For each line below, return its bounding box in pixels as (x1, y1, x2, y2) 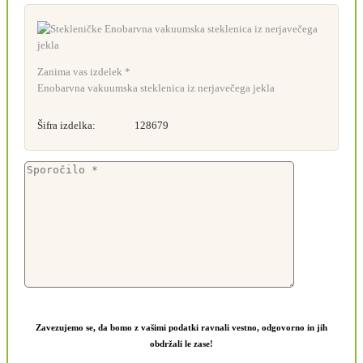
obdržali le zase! (150, 338, 213, 348)
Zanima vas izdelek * (37, 65, 130, 78)
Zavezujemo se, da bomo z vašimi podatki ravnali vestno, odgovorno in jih (36, 322, 327, 332)
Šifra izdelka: (37, 118, 96, 131)
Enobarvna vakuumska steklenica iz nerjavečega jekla (37, 81, 275, 94)
